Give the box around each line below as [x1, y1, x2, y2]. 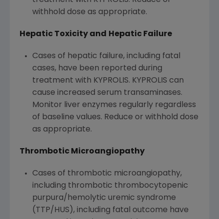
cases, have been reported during [32, 65, 162, 73]
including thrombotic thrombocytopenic [32, 182, 188, 190]
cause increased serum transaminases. [32, 89, 182, 97]
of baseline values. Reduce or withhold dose [32, 113, 198, 122]
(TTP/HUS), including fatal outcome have [32, 206, 189, 215]
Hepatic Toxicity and [20, 30, 107, 39]
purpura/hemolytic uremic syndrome [32, 194, 176, 202]
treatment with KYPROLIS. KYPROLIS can [32, 77, 184, 85]
